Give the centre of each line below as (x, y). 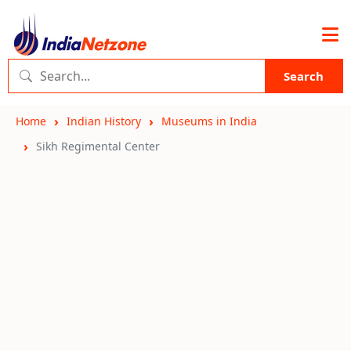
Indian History (104, 121)
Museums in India (209, 121)
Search (304, 76)
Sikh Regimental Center (98, 146)
